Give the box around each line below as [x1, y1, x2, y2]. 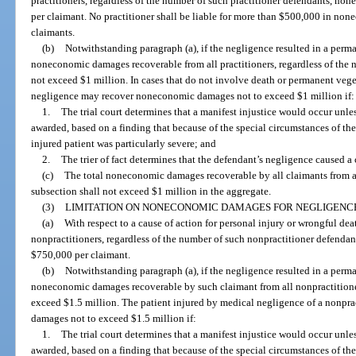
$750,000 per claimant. [31, 248, 131, 261]
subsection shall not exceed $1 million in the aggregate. [31, 184, 272, 197]
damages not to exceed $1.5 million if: [31, 311, 197, 324]
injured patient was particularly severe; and [31, 137, 217, 149]
